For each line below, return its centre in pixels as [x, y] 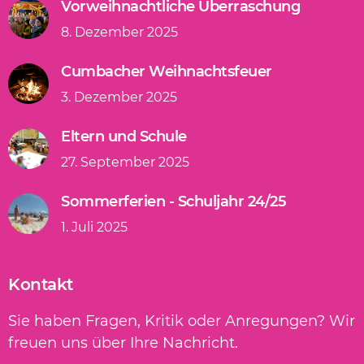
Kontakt [41, 284]
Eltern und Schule [124, 136]
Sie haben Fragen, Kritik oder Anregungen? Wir [182, 321]
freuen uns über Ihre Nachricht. [123, 342]
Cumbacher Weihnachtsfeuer [167, 71]
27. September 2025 [125, 162]
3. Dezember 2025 [119, 97]
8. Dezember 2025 [119, 32]
